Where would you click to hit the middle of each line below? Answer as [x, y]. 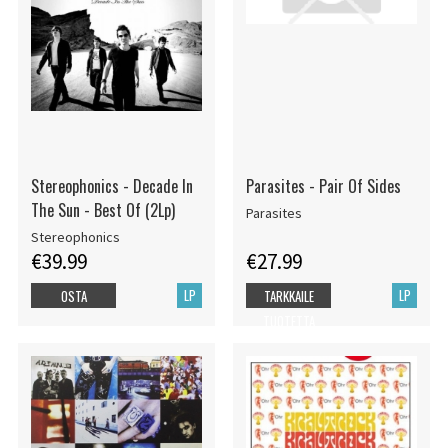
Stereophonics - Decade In [111, 185]
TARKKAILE [288, 295]
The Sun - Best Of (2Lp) [102, 209]
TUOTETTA [288, 320]
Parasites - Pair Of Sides [323, 185]
